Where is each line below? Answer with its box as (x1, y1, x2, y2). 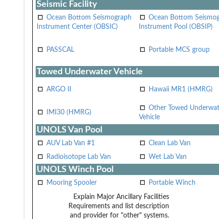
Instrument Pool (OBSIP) (139, 23, 213, 30)
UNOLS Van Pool (37, 125, 102, 134)
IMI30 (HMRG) (46, 109, 91, 116)
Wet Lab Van (149, 153, 187, 160)
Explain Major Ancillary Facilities (73, 193, 169, 200)
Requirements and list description (68, 202, 169, 210)
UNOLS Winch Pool (37, 164, 113, 174)
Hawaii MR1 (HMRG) (149, 86, 213, 93)
